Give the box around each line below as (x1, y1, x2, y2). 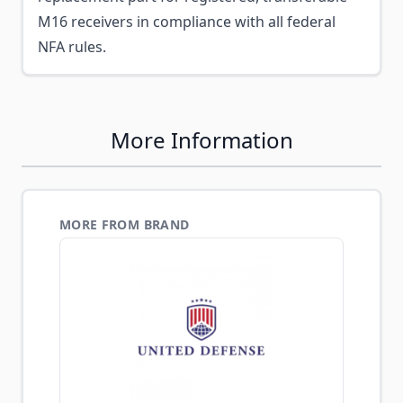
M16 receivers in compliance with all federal (38, 12, 336, 31)
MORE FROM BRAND (59, 216, 190, 233)
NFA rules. (38, 37, 106, 57)
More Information (110, 125, 293, 155)
